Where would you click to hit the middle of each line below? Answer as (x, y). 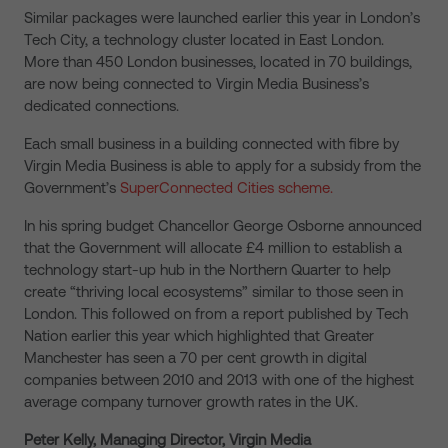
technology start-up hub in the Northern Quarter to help (207, 269)
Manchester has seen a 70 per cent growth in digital (195, 357)
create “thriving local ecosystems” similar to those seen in (213, 291)
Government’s (72, 187)
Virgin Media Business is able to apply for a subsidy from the (222, 165)
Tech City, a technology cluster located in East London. (206, 39)
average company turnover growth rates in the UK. (191, 401)
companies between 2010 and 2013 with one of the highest (219, 379)
